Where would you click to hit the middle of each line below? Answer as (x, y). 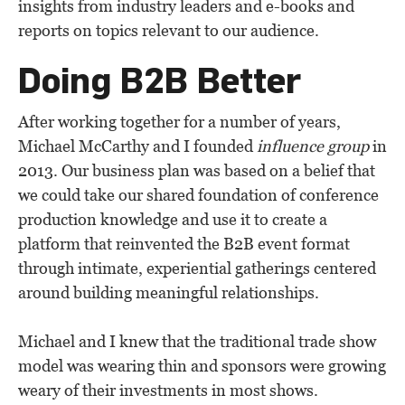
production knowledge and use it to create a (173, 219)
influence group (313, 146)
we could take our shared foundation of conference (198, 194)
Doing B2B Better (160, 80)
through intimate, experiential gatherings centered (197, 268)
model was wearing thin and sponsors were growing (202, 365)
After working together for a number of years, (179, 121)
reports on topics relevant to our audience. (169, 30)
